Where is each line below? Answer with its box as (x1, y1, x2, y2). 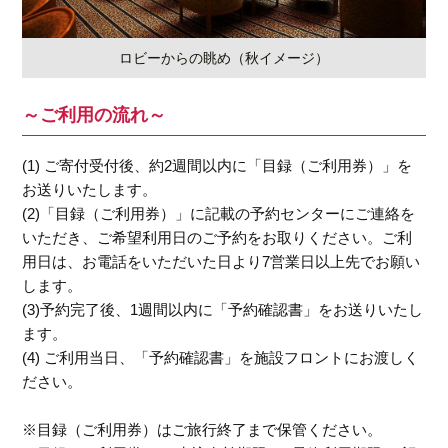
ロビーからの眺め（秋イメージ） (119, 50, 329, 67)
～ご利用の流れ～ (22, 105, 167, 126)
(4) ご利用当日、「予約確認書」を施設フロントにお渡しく (22, 349, 420, 367)
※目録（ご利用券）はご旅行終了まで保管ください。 (22, 421, 383, 439)
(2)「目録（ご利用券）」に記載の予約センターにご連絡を (22, 205, 416, 223)
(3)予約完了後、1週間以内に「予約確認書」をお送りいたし (22, 301, 424, 319)
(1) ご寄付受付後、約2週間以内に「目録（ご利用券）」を (22, 157, 413, 175)
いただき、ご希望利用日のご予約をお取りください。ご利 (22, 229, 413, 247)
